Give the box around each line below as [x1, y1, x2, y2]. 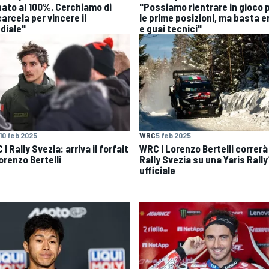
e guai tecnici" [139, 22, 202, 34]
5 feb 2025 [156, 131, 191, 140]
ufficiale [139, 164, 175, 177]
